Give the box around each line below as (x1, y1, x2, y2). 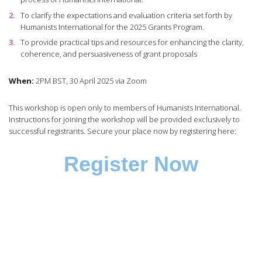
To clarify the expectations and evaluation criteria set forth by (20, 9, 232, 20)
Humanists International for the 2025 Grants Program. (20, 21, 204, 32)
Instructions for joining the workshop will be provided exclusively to (9, 114, 240, 125)
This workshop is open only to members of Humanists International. (9, 102, 241, 113)
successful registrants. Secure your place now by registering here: (9, 126, 236, 137)
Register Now (64, 153, 198, 177)
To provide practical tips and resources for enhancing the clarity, (20, 37, 244, 48)
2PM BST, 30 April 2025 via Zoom (34, 75, 147, 87)
